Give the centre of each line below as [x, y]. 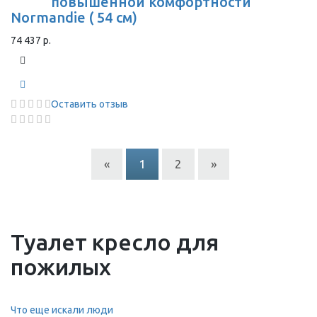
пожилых [61, 267]
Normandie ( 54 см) [74, 17]
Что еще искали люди [62, 310]
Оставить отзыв [90, 104]
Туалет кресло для [115, 242]
